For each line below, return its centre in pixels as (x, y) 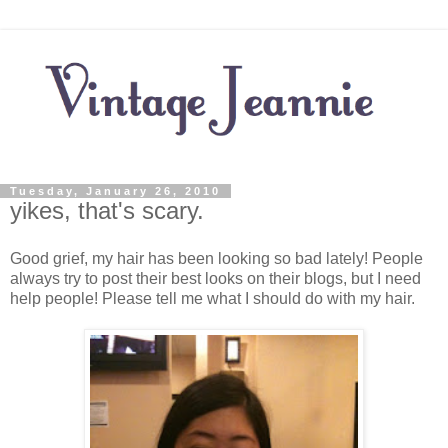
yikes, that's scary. (107, 211)
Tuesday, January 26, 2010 (115, 191)
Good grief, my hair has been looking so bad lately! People (216, 259)
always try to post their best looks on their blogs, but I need (215, 279)
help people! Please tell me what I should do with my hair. (212, 299)
